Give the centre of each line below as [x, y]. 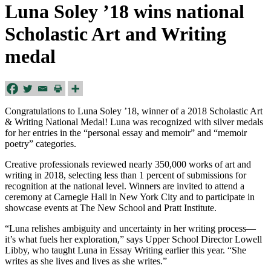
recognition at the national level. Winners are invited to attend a [125, 186]
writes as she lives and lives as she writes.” [86, 261]
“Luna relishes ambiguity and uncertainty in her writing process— [130, 228]
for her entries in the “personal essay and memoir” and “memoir [126, 132]
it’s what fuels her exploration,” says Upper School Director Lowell [133, 239]
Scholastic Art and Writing [116, 34]
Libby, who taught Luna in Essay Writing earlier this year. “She [126, 250]
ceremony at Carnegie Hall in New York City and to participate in [130, 197]
